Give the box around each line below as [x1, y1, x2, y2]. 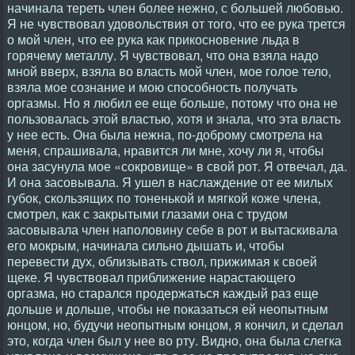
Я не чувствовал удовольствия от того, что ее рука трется [7, 14, 345, 32]
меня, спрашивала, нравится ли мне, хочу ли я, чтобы [7, 141, 324, 159]
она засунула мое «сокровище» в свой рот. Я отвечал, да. [7, 157, 347, 175]
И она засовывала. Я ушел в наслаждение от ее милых [7, 173, 333, 191]
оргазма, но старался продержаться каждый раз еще [7, 284, 319, 302]
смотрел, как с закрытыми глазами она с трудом [7, 204, 288, 223]
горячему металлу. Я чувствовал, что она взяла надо [7, 46, 319, 64]
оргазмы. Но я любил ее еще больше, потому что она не [7, 94, 338, 112]
